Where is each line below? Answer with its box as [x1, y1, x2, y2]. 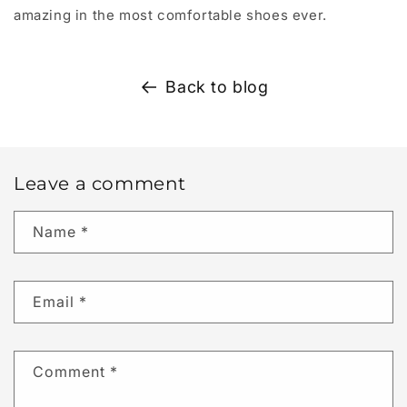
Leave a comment [14, 173, 186, 195]
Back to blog [165, 77, 269, 97]
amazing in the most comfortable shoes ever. [14, 6, 327, 25]
